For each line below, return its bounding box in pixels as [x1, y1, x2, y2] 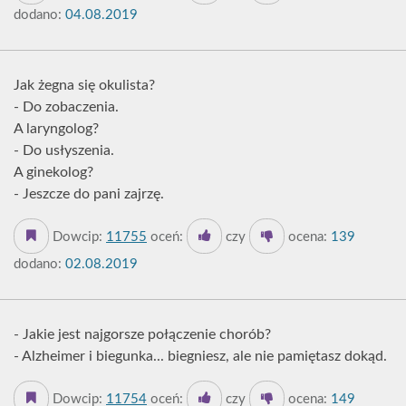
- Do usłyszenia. [14, 143, 114, 158]
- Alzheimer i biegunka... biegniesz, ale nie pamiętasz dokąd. [14, 349, 387, 363]
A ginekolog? [14, 165, 93, 179]
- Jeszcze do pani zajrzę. [14, 187, 164, 201]
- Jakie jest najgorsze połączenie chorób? [14, 327, 271, 342]
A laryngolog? [14, 121, 99, 136]
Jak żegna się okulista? [14, 78, 155, 92]
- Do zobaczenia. [14, 100, 119, 114]
